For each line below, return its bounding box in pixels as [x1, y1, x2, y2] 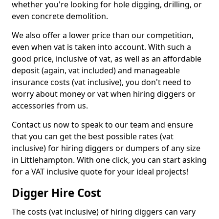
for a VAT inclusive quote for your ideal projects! [12, 166, 188, 177]
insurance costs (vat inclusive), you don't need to [12, 77, 191, 88]
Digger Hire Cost [12, 185, 101, 200]
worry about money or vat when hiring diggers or [12, 88, 196, 99]
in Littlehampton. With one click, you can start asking [12, 154, 207, 165]
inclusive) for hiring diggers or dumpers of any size [12, 143, 200, 153]
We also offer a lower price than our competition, [12, 30, 194, 41]
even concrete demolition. [12, 11, 108, 22]
